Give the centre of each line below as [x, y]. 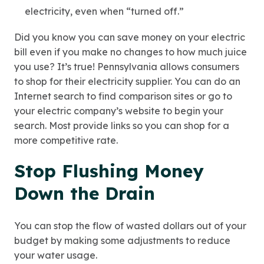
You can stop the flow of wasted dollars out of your [130, 226]
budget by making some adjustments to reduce [122, 240]
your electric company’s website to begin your [119, 111]
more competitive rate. [66, 140]
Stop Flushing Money [109, 171]
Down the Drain [85, 193]
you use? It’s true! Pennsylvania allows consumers [127, 67]
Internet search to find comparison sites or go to [123, 96]
